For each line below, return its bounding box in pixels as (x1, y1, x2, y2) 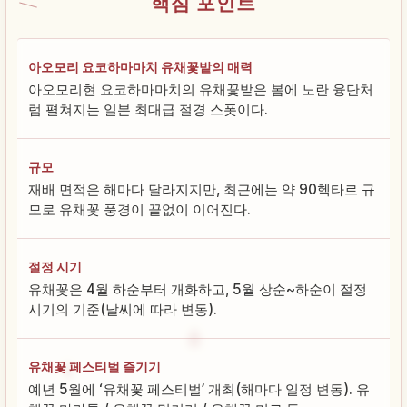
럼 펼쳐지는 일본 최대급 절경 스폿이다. (28, 100, 268, 118)
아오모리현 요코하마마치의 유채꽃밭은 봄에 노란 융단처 (28, 80, 373, 98)
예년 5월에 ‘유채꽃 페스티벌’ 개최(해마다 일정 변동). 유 (28, 380, 370, 398)
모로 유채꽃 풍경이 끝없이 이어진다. (28, 200, 251, 218)
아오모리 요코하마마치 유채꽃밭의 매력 (28, 58, 253, 74)
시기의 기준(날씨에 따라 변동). (28, 300, 217, 318)
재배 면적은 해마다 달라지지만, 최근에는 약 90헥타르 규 (28, 180, 375, 198)
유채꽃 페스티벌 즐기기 (28, 358, 161, 374)
